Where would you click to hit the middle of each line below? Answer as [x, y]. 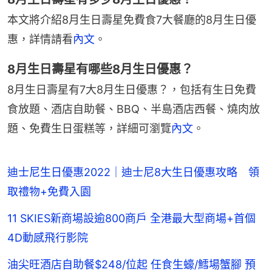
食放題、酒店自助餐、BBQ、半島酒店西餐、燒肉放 [134, 109]
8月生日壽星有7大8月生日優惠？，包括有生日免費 [132, 90]
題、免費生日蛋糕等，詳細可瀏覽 [89, 129]
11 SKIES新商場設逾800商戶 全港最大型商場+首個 [131, 219]
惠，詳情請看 [40, 39]
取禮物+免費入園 [49, 192]
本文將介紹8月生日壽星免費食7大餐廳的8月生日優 [132, 20]
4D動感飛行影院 [48, 238]
